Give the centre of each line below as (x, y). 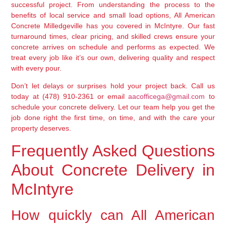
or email (111, 97)
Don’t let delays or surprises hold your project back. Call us (113, 86)
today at (27, 97)
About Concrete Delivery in (113, 170)
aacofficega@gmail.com (167, 97)
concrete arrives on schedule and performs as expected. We (113, 47)
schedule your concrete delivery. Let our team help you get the (113, 107)
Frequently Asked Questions (113, 151)
